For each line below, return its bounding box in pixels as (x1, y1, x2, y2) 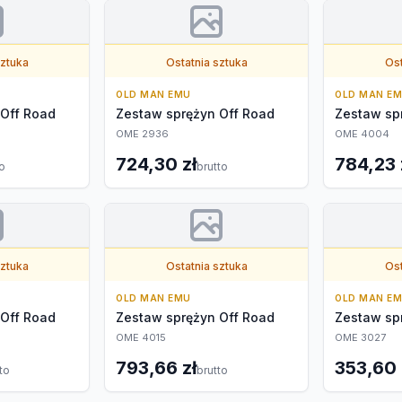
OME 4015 (116, 331, 166, 344)
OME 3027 (335, 331, 386, 344)
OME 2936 (116, 127, 169, 140)
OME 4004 (335, 127, 389, 140)
